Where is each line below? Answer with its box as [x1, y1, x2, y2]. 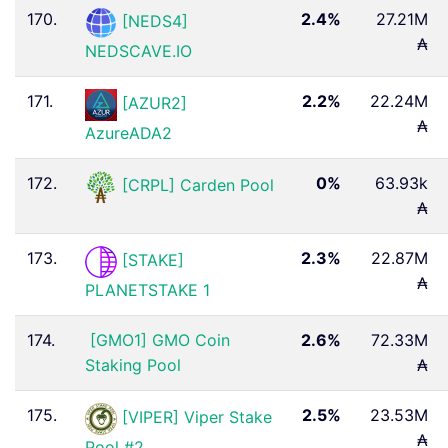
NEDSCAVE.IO [85, 40, 192, 61]
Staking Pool [85, 354, 181, 375]
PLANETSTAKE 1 [85, 279, 210, 300]
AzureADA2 [85, 122, 172, 143]
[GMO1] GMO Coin [90, 329, 230, 350]
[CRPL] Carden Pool [122, 175, 274, 196]
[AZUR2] [122, 93, 187, 114]
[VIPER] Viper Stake [122, 407, 272, 428]
